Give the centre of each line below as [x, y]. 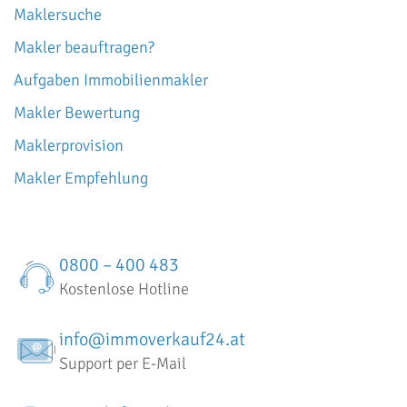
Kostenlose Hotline [124, 288]
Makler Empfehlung [81, 178]
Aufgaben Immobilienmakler [111, 79]
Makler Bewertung [77, 112]
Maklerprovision [69, 145]
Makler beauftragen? [84, 47]
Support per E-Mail [123, 363]
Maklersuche [58, 14]
